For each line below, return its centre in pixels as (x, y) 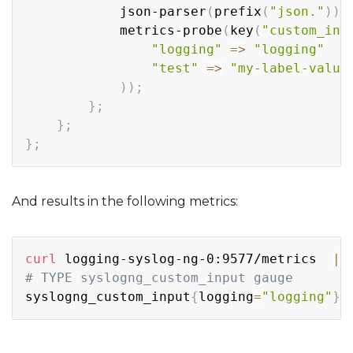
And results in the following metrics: (125, 201)
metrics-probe (124, 30)
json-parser (116, 11)
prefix (238, 11)
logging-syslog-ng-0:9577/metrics (195, 258)
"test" (175, 68)
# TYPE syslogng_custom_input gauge (159, 277)
